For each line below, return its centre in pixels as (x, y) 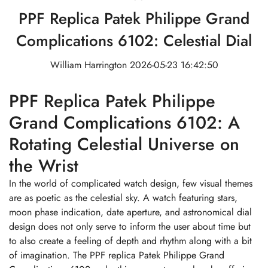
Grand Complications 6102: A (124, 122)
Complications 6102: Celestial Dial (134, 40)
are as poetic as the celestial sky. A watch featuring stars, (123, 197)
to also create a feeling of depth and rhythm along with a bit (130, 240)
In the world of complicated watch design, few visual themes (131, 183)
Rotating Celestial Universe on (124, 144)
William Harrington (88, 65)
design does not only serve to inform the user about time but (130, 226)
